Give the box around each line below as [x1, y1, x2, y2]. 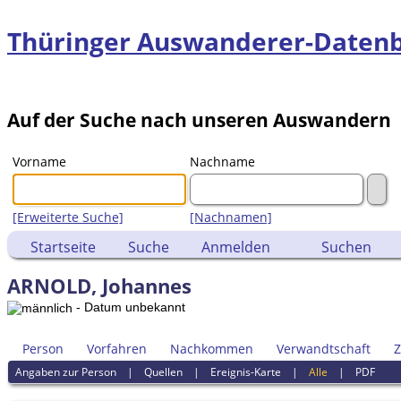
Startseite [30, 237, 96, 258]
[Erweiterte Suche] [13, 209, 124, 226]
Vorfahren [87, 339, 147, 357]
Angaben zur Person [15, 364, 117, 380]
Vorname [13, 153, 66, 171]
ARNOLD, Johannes [7, 272, 192, 300]
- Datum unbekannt [73, 300, 185, 315]
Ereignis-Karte [210, 364, 282, 380]
